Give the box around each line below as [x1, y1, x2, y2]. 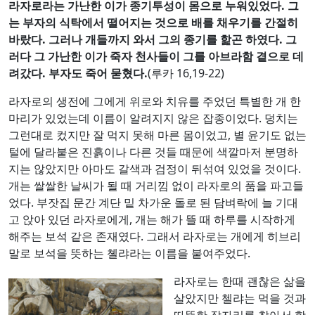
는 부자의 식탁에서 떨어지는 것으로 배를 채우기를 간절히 [8, 14, 298, 30]
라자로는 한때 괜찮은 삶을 [174, 273, 306, 289]
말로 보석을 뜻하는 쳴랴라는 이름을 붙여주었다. [8, 245, 250, 261]
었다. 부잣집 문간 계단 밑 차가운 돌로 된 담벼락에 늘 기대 [8, 194, 298, 210]
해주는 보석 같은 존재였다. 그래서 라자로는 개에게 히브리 [8, 228, 301, 244]
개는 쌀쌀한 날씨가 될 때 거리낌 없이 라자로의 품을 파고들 [8, 177, 304, 193]
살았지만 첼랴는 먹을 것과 [174, 290, 306, 306]
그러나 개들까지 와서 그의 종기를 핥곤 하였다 [49, 31, 279, 47]
